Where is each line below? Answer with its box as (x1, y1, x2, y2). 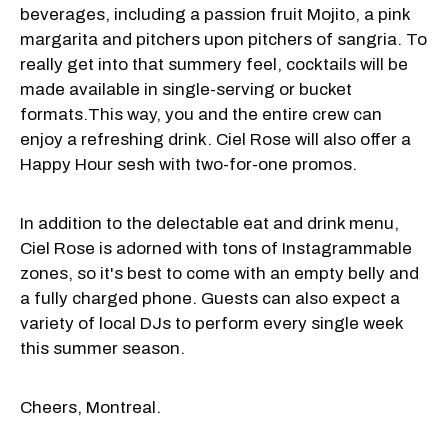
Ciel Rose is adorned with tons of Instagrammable (20, 238, 412, 258)
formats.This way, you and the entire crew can (20, 104, 382, 124)
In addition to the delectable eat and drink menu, (20, 213, 399, 233)
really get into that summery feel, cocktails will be (20, 54, 408, 74)
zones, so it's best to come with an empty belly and (20, 263, 419, 283)
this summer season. (20, 338, 185, 358)
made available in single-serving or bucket (20, 79, 352, 99)
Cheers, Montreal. (20, 397, 161, 417)
